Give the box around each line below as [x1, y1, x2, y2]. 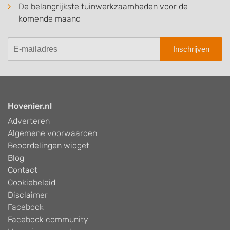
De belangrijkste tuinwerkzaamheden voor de [18, 2, 188, 12]
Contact [8, 165, 37, 176]
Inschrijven [173, 44, 209, 53]
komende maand [18, 14, 81, 24]
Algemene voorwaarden [8, 128, 97, 139]
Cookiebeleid [8, 178, 55, 188]
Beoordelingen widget [8, 141, 89, 151]
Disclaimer [8, 190, 48, 200]
